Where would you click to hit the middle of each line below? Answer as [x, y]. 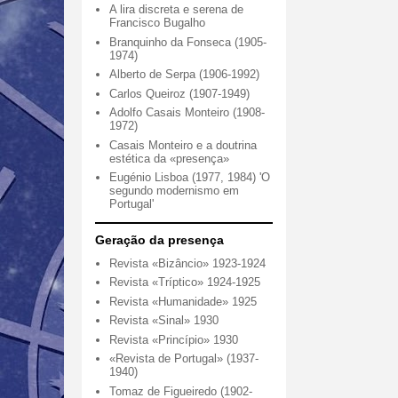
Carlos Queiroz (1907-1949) [180, 93]
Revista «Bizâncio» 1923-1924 [188, 263]
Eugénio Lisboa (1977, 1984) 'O [190, 178]
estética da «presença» [170, 158]
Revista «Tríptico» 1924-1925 [185, 283]
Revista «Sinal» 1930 [164, 321]
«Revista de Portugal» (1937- [184, 359]
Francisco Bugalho [158, 23]
